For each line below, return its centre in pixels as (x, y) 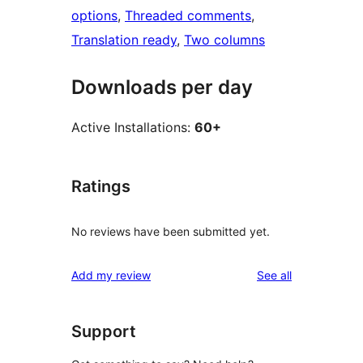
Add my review (111, 275)
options (94, 16)
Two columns (224, 40)
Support (104, 331)
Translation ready (124, 40)
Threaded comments (188, 16)
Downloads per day (162, 88)
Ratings (101, 187)
